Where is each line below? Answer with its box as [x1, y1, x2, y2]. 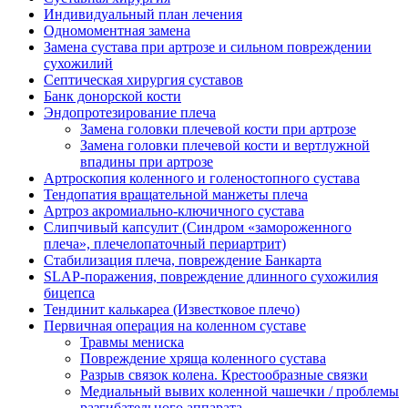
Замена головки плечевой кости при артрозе [80, 121, 356, 138]
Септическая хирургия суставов [44, 72, 243, 88]
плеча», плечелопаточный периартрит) [44, 236, 286, 252]
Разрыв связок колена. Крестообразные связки [80, 367, 368, 383]
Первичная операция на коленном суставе [44, 318, 306, 334]
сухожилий [44, 56, 113, 72]
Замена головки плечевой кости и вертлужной [80, 138, 370, 154]
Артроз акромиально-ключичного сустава [44, 203, 304, 219]
